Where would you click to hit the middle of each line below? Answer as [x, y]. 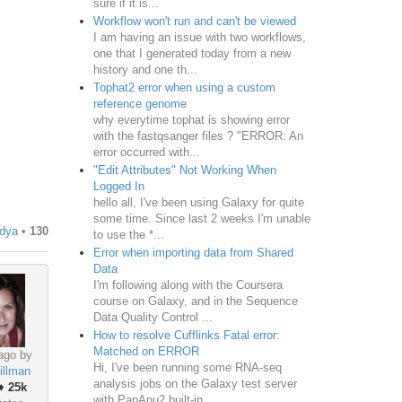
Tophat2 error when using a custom [184, 87]
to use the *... [128, 234]
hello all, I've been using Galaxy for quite [198, 202]
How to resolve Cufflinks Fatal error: [186, 335]
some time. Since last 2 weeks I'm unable [201, 218]
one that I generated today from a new [192, 53]
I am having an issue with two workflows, [199, 37]
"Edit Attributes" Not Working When [184, 170]
